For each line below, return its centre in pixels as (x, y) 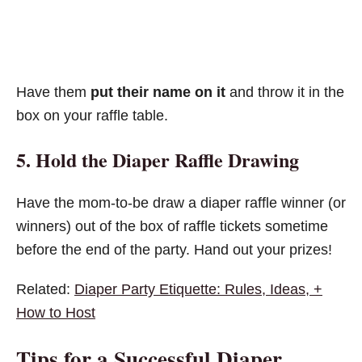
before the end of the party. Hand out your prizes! (174, 249)
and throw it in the (287, 92)
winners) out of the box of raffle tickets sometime (172, 226)
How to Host (56, 312)
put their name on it (160, 92)
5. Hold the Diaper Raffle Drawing (158, 159)
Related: (45, 289)
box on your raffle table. (92, 115)
